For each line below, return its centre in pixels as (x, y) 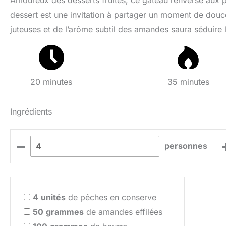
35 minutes (188, 82)
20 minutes (51, 82)
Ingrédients (31, 111)
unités (53, 197)
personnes (186, 146)
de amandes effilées (123, 212)
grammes (65, 212)
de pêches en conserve (111, 197)
